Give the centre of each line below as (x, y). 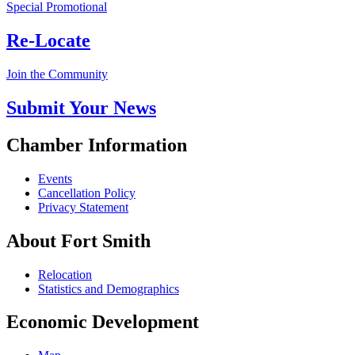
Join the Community (57, 74)
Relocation (65, 274)
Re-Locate (48, 41)
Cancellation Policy (87, 193)
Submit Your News (81, 107)
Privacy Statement (83, 207)
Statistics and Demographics (109, 288)
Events (55, 178)
